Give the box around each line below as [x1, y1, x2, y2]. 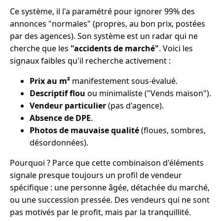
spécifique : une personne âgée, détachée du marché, [10, 182, 210, 193]
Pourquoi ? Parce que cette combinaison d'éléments [10, 157, 204, 169]
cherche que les [10, 43, 71, 54]
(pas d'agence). [106, 100, 164, 111]
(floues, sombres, [139, 125, 206, 136]
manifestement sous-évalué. [70, 75, 178, 87]
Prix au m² [30, 75, 70, 87]
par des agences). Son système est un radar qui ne [10, 31, 198, 42]
